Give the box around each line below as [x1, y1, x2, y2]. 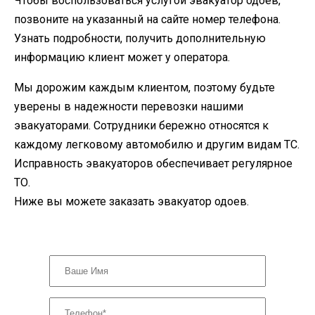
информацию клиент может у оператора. [14, 51, 230, 65]
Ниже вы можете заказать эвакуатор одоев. [14, 195, 249, 209]
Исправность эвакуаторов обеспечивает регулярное [14, 157, 292, 171]
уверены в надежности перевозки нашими [14, 100, 243, 114]
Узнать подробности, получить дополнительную [14, 32, 266, 46]
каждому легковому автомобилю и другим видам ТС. [14, 138, 300, 152]
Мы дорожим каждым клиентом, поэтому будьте [14, 81, 275, 95]
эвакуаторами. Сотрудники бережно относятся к [14, 119, 269, 133]
